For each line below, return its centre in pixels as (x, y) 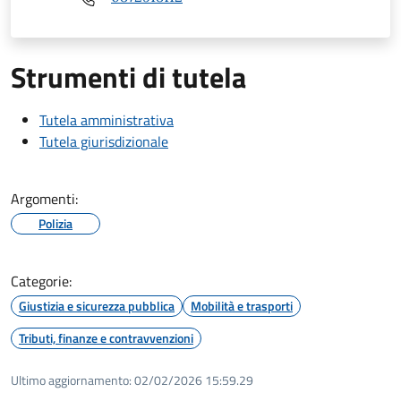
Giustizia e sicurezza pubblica (97, 305)
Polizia (55, 223)
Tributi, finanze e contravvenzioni (106, 337)
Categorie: (41, 281)
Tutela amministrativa (107, 119)
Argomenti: (44, 198)
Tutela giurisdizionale (104, 141)
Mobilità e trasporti (242, 305)
